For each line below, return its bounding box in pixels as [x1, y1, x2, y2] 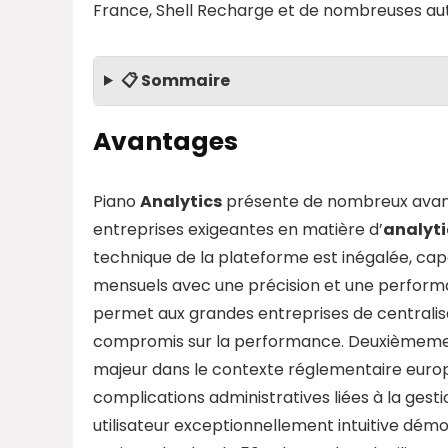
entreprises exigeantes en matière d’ [93, 217, 383, 241]
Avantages [93, 123, 238, 159]
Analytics [140, 189, 222, 213]
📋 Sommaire [120, 68, 230, 92]
